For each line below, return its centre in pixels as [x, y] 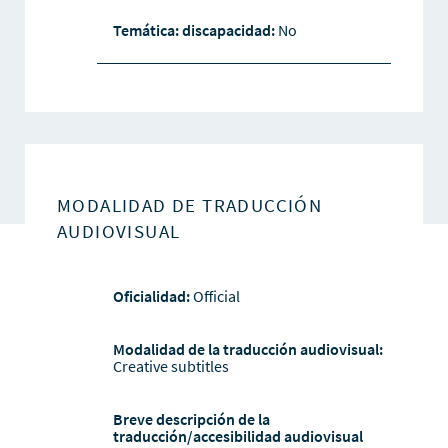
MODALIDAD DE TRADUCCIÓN [189, 205]
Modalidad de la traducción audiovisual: [247, 349]
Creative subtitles [170, 366]
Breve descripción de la [191, 419]
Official [214, 296]
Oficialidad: [151, 296]
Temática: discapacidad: [195, 30]
